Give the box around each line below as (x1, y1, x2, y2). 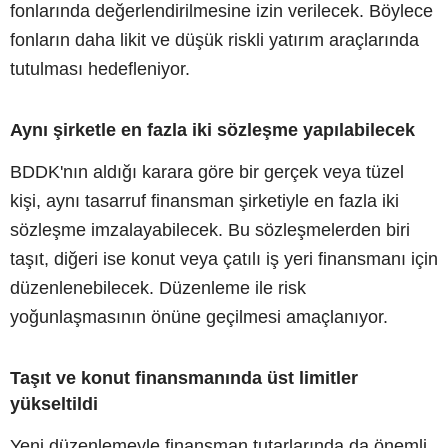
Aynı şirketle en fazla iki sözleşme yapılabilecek (10, 119, 415, 140)
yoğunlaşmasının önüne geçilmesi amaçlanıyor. (10, 306, 388, 327)
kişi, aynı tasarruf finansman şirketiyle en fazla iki (10, 190, 399, 211)
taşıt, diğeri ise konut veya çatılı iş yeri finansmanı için (10, 248, 438, 269)
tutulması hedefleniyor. (10, 58, 190, 79)
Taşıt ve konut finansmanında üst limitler (10, 367, 358, 388)
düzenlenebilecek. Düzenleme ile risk (10, 277, 306, 298)
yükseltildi (10, 393, 98, 414)
